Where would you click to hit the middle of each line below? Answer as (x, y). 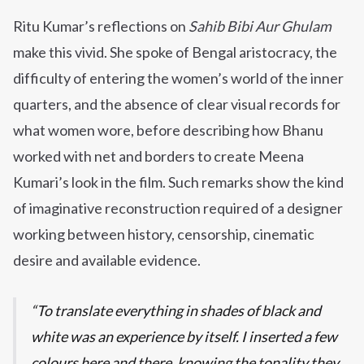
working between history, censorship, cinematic (164, 234)
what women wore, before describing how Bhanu (168, 130)
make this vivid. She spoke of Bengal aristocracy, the (175, 52)
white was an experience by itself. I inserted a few (184, 337)
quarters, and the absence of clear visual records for (177, 104)
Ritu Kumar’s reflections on (101, 26)
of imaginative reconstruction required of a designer (178, 208)
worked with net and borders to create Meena (158, 156)
